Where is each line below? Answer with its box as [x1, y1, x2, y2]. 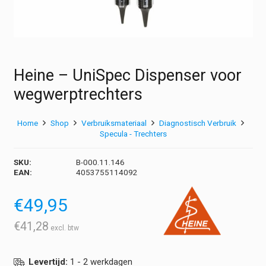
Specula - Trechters [99, 128, 167, 138]
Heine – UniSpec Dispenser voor [13, 66, 242, 85]
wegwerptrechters [13, 85, 142, 104]
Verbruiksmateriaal [81, 118, 147, 128]
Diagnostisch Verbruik [159, 118, 237, 128]
